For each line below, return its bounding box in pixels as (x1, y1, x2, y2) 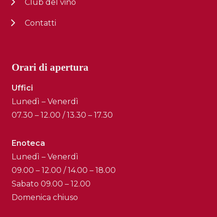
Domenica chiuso (12, 192, 78, 202)
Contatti (25, 18, 57, 28)
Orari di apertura (12, 61, 89, 73)
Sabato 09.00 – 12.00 (12, 179, 91, 188)
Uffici (12, 83, 33, 93)
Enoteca (12, 138, 45, 148)
